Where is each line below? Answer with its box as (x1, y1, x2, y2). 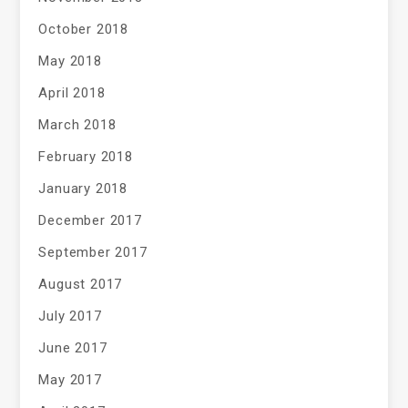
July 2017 (38, 308, 102, 325)
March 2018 (38, 117, 117, 134)
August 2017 (38, 276, 123, 293)
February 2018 (38, 148, 133, 166)
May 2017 (38, 372, 102, 389)
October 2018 (38, 21, 129, 38)
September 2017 (38, 244, 148, 261)
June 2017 (38, 340, 107, 357)
